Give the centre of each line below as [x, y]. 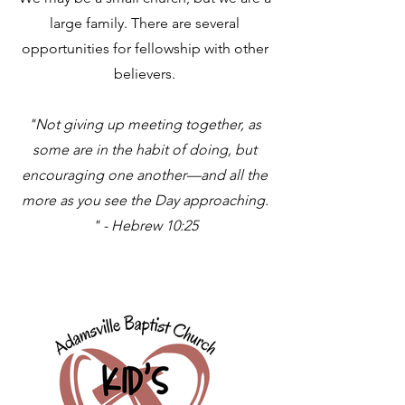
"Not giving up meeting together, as [145, 124]
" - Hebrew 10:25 [145, 226]
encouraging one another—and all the [145, 175]
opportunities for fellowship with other [145, 48]
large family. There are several [145, 23]
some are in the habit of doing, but [145, 150]
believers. [145, 74]
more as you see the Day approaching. [145, 200]
